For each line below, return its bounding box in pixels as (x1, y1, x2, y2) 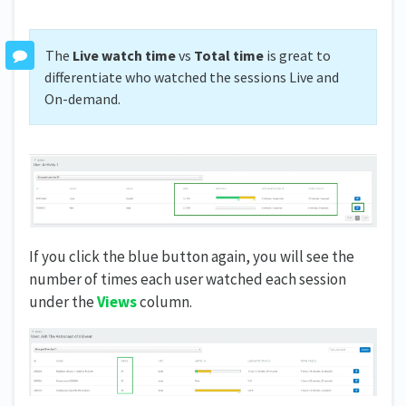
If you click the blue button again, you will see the (29, 246, 354, 267)
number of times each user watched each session (29, 269, 346, 290)
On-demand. (44, 90, 121, 109)
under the (29, 292, 97, 313)
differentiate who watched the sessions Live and (44, 68, 339, 87)
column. (137, 292, 192, 313)
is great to (263, 46, 331, 65)
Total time (193, 46, 264, 65)
